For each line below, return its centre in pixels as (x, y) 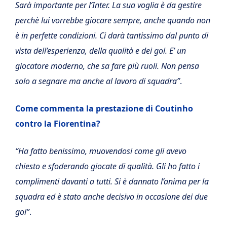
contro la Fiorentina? (58, 123)
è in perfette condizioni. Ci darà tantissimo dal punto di (112, 35)
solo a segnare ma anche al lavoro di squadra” (98, 81)
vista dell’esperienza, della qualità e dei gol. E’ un (101, 50)
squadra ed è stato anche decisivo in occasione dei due (111, 196)
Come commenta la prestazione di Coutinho (104, 108)
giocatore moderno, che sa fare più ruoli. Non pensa (107, 66)
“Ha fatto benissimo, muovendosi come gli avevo (101, 151)
